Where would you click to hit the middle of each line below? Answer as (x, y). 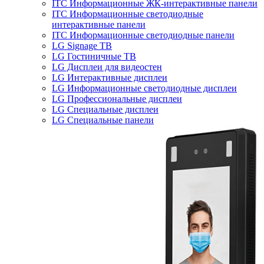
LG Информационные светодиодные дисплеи (144, 88)
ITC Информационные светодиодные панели (143, 35)
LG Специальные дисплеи (105, 109)
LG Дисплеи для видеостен (107, 67)
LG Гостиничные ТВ (94, 56)
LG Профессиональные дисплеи (117, 99)
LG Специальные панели (103, 120)
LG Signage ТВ (82, 46)
